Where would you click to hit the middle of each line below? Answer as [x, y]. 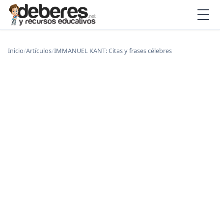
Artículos [39, 51]
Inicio [16, 51]
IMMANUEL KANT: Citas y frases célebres [113, 51]
